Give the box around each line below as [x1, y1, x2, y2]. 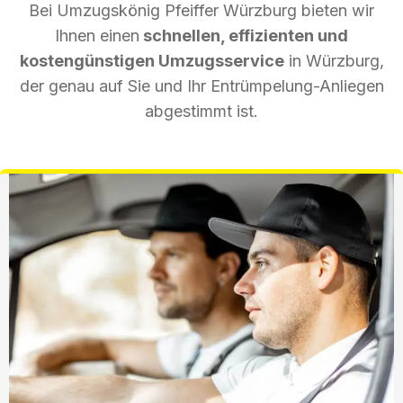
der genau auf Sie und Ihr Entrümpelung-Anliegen [19, 76, 384, 95]
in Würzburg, [283, 50, 384, 70]
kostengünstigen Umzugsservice [19, 50, 284, 70]
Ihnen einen [55, 25, 139, 45]
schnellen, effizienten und [139, 25, 348, 45]
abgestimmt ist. [145, 101, 258, 121]
